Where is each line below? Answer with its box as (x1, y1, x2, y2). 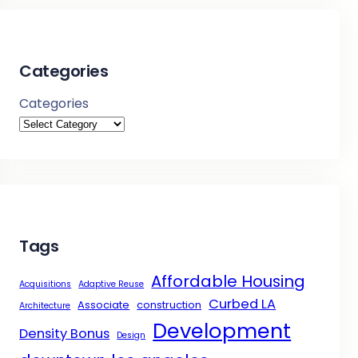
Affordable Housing (151, 270, 306, 292)
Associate (78, 297, 130, 312)
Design (117, 329, 146, 341)
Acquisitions (19, 278, 72, 290)
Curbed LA (209, 295, 276, 313)
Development (153, 316, 292, 345)
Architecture (19, 300, 71, 312)
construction (137, 297, 202, 312)
